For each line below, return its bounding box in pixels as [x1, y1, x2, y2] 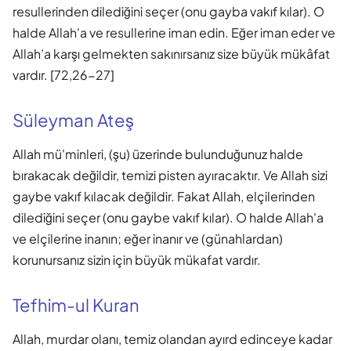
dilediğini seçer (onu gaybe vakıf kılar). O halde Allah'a [13, 208, 324, 226]
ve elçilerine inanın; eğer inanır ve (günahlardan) [13, 230, 283, 247]
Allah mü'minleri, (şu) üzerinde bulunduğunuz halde [13, 145, 303, 162]
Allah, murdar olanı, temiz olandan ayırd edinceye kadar [13, 330, 332, 347]
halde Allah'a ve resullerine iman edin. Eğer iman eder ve [13, 24, 335, 41]
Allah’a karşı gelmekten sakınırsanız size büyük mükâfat [13, 45, 330, 62]
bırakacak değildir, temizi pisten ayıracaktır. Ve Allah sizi [13, 166, 327, 183]
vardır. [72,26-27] [13, 66, 114, 83]
